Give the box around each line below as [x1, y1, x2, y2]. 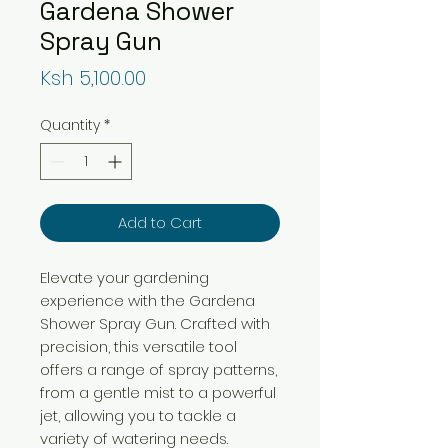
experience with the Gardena [40, 289, 255, 311]
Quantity [40, 114, 100, 135]
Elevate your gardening [40, 266, 209, 288]
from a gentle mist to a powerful [40, 381, 276, 403]
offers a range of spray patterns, [40, 358, 277, 380]
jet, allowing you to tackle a [40, 404, 236, 426]
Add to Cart [118, 211, 202, 233]
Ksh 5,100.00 [40, 63, 146, 92]
